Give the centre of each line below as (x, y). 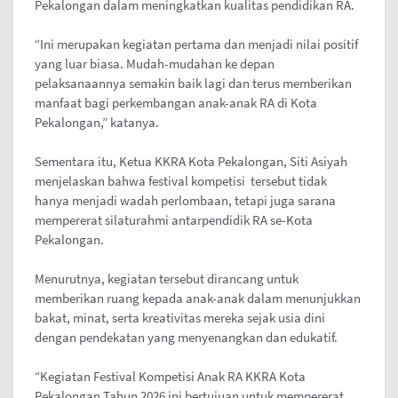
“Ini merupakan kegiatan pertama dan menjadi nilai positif (196, 44)
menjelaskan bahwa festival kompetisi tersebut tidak (181, 181)
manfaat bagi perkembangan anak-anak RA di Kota (176, 103)
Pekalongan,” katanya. (97, 123)
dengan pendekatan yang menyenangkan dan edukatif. (186, 338)
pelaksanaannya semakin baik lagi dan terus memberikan (193, 84)
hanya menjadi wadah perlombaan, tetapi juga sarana (185, 201)
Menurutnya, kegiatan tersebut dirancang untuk (167, 279)
